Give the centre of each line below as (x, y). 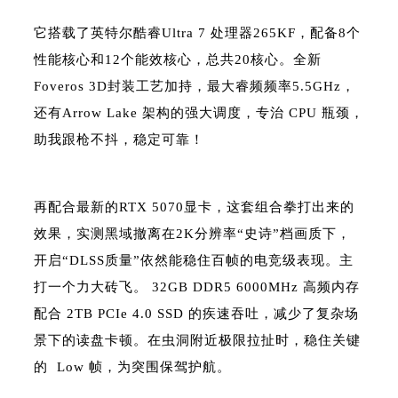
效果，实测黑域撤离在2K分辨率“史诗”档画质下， (192, 234)
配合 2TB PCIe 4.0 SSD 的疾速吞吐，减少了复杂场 (196, 314)
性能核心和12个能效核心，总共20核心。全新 (178, 60)
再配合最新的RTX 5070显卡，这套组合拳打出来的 (194, 207)
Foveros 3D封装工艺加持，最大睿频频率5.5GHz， (195, 86)
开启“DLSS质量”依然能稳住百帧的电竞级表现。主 (194, 260)
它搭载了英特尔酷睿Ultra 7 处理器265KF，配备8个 (197, 33)
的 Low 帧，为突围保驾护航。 (132, 367)
